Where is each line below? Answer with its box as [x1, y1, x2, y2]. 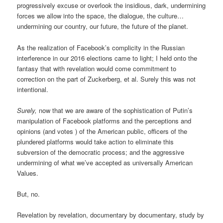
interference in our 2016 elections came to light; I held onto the [17, 53, 198, 63]
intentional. [17, 84, 51, 94]
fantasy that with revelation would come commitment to [17, 63, 177, 73]
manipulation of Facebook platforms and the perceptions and [17, 115, 192, 125]
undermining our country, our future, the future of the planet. [17, 21, 191, 31]
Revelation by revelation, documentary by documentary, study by [17, 210, 205, 220]
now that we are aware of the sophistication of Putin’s [37, 105, 193, 115]
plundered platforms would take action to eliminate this [17, 136, 174, 146]
